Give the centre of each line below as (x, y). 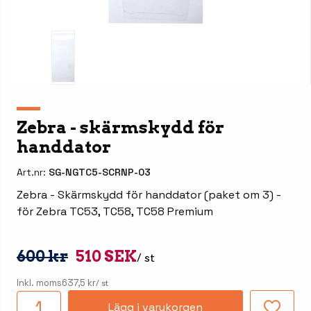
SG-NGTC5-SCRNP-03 (100, 172)
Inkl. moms (39, 283)
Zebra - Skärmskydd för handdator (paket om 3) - (149, 194)
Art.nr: (33, 172)
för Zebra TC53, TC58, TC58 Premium (115, 211)
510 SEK (106, 256)
